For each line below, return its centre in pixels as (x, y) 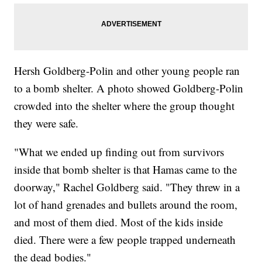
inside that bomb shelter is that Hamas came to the (126, 169)
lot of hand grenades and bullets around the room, (126, 204)
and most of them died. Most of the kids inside (119, 222)
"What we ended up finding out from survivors (119, 151)
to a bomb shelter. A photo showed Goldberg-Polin (129, 88)
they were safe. (46, 123)
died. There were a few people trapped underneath (125, 239)
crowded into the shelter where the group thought (125, 105)
